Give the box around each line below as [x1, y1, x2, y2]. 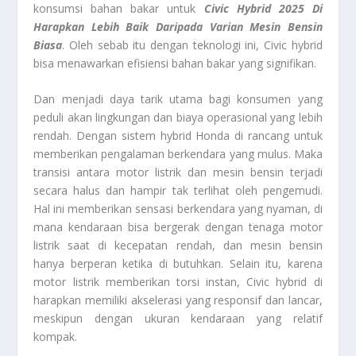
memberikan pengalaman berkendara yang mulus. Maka [33, 146, 323, 162]
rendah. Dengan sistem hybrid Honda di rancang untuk [33, 128, 323, 144]
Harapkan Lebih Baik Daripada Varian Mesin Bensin [33, 18, 323, 34]
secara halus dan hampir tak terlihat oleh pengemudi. [33, 183, 323, 199]
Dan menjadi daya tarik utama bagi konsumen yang [33, 91, 323, 107]
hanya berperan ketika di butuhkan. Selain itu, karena [33, 256, 323, 272]
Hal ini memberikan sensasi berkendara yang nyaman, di [33, 201, 323, 217]
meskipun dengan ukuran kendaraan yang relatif [33, 311, 323, 327]
